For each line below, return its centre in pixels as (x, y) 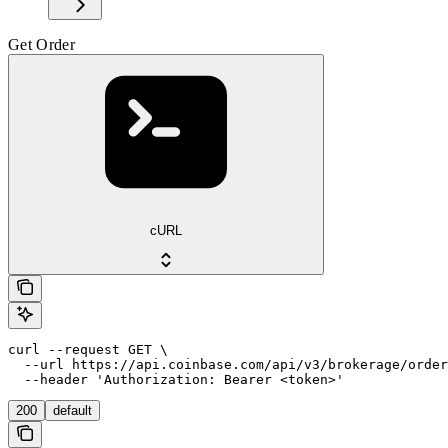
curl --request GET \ (88, 350)
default (72, 411)
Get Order (41, 44)
